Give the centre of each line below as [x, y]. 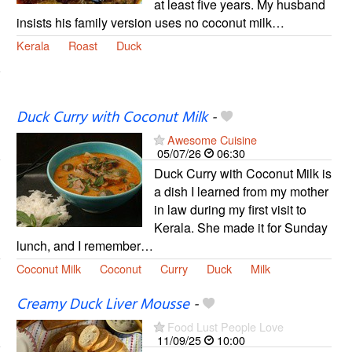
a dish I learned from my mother [241, 191]
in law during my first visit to [230, 209]
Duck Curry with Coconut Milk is [242, 173]
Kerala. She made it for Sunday [240, 227]
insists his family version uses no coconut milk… [150, 22]
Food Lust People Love [225, 327]
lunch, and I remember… [84, 245]
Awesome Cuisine [212, 139]
